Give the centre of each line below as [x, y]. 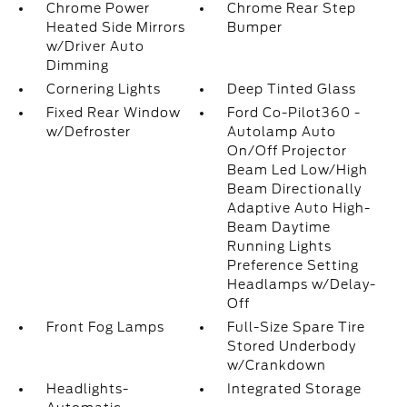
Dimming [77, 65]
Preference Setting [293, 265]
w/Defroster [88, 132]
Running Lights [280, 246]
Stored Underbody [292, 346]
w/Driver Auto [95, 46]
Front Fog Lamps [105, 327]
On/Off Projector [288, 151]
